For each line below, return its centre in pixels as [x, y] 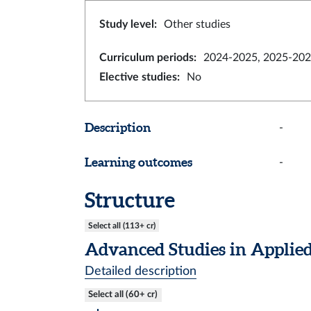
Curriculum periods [146, 58]
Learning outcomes [138, 162]
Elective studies [138, 77]
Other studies [197, 24]
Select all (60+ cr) [123, 295]
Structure [130, 200]
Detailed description [141, 271]
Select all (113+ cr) [121, 226]
